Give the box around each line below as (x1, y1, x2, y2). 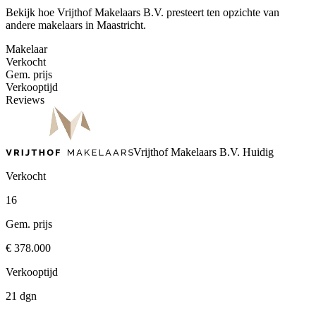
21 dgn (6, 289, 37, 302)
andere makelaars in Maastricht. (6, 19, 146, 32)
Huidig (239, 145, 274, 158)
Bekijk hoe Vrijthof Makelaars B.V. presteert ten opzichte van (6, 6, 279, 19)
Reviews (6, 94, 44, 107)
